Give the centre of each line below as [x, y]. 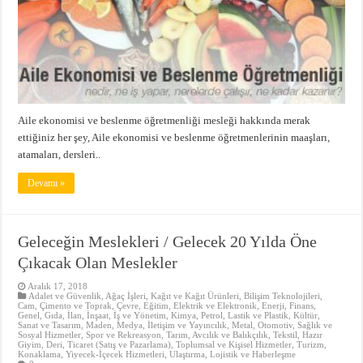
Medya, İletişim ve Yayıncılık [172, 325]
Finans [302, 305]
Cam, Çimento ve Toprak [65, 305]
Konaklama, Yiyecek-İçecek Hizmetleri [92, 354]
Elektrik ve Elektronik [216, 305]
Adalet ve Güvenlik [65, 295]
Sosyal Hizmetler [50, 334]
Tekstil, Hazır [298, 334]
